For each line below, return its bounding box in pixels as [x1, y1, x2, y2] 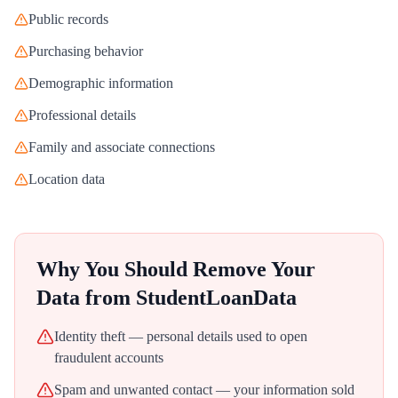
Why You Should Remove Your [36, 258, 315, 281]
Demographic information [28, 76, 173, 91]
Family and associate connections [28, 139, 215, 155]
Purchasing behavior [28, 44, 143, 59]
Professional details [28, 107, 136, 123]
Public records [28, 12, 108, 27]
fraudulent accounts [54, 350, 163, 365]
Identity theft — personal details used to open [54, 329, 307, 344]
